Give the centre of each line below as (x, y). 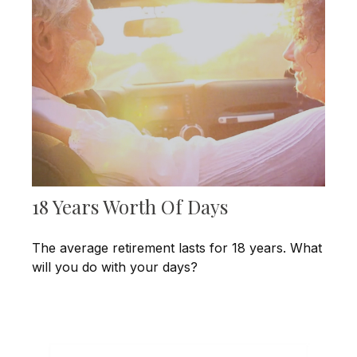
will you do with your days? (115, 267)
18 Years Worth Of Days (130, 207)
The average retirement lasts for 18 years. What (177, 248)
